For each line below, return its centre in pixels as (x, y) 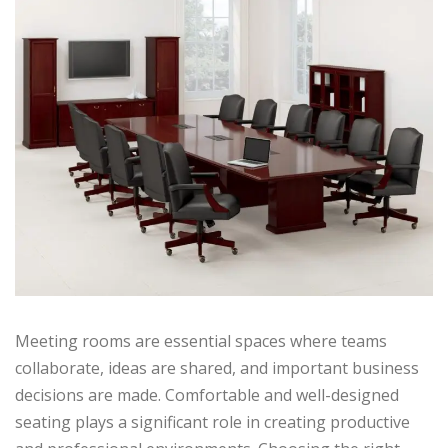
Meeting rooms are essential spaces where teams (201, 340)
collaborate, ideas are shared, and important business (217, 367)
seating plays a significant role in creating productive (212, 421)
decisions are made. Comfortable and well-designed (207, 394)
